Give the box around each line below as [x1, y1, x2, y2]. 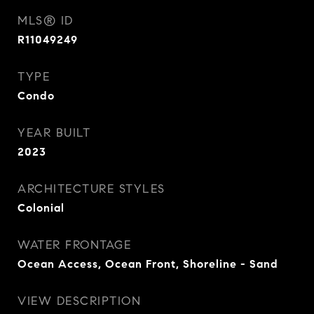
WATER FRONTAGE [18, 238, 131, 252]
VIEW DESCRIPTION [18, 294, 141, 308]
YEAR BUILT [18, 125, 90, 140]
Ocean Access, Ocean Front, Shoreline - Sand [18, 257, 278, 271]
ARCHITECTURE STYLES [18, 182, 165, 196]
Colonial [18, 201, 64, 214]
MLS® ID [18, 13, 74, 28]
